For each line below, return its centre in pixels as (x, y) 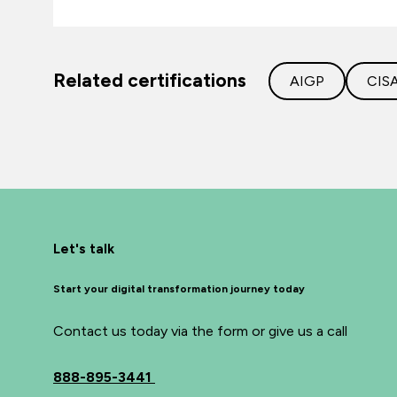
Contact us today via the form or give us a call (200, 331)
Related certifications (150, 81)
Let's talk (84, 249)
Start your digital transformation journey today (179, 288)
